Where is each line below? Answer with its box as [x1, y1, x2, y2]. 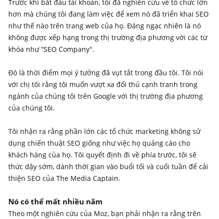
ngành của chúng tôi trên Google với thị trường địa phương [8, 91, 203, 101]
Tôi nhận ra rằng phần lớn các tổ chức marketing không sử [8, 126, 200, 136]
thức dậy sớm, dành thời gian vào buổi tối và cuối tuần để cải [8, 161, 208, 171]
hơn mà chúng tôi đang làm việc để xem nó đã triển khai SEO [8, 9, 209, 19]
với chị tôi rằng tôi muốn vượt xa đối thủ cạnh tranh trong [8, 79, 197, 89]
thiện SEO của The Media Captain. [8, 173, 120, 183]
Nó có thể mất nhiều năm [8, 196, 103, 206]
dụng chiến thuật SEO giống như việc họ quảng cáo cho [8, 138, 190, 148]
